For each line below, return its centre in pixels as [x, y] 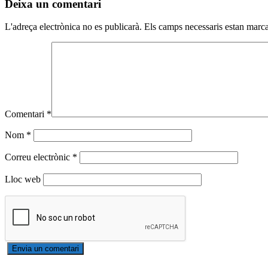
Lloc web [23, 179]
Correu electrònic [39, 157]
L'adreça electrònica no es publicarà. [73, 27]
